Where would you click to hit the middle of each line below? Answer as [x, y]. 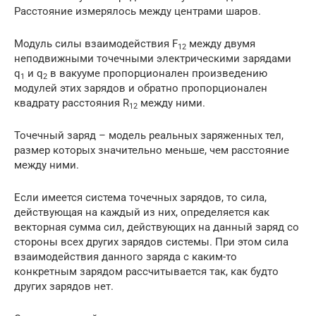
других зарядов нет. [64, 286]
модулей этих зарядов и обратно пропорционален [141, 88]
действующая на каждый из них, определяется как [142, 212]
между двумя [221, 43]
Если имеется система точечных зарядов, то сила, [140, 197]
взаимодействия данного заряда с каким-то [126, 256]
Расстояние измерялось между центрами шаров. [138, 11]
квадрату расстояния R [72, 103]
